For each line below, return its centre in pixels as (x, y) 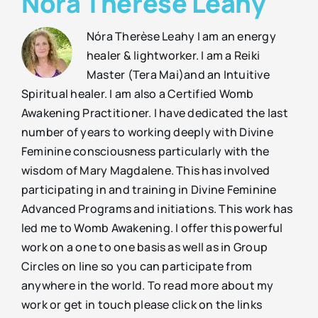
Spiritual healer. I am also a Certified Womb (137, 93)
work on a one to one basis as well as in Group (144, 247)
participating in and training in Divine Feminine (149, 189)
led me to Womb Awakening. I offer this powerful (152, 227)
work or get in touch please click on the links (142, 304)
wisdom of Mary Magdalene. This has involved (146, 170)
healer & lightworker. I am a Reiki (173, 55)
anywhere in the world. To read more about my (147, 285)
